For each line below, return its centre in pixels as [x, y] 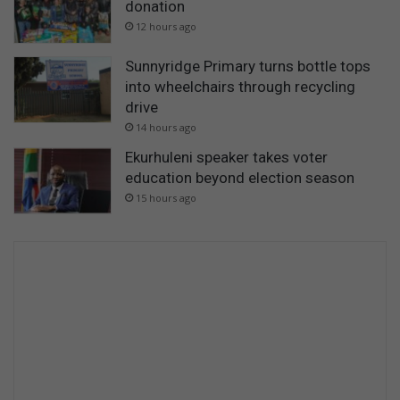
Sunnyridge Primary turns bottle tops [248, 66]
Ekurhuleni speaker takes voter [226, 157]
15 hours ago [166, 197]
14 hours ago [166, 127]
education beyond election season [240, 177]
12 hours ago [166, 26]
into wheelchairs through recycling [240, 86]
